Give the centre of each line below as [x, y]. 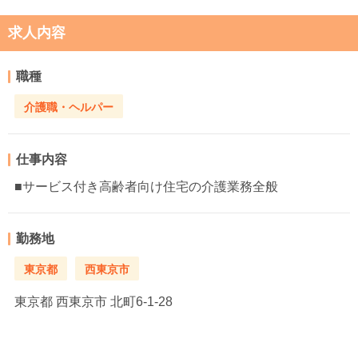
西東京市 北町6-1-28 [113, 302]
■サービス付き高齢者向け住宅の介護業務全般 [146, 187]
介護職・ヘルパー [69, 107]
